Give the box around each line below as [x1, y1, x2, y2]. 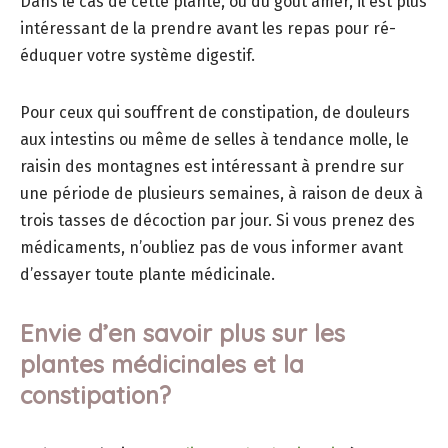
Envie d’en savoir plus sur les [20, 318, 345, 349]
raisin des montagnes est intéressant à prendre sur [20, 157, 404, 177]
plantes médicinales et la [20, 349, 304, 380]
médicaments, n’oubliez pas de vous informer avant [20, 238, 403, 258]
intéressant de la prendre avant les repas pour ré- [20, 19, 396, 39]
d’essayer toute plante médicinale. [20, 265, 275, 285]
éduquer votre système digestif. [20, 46, 255, 66]
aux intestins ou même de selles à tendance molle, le [20, 130, 409, 150]
